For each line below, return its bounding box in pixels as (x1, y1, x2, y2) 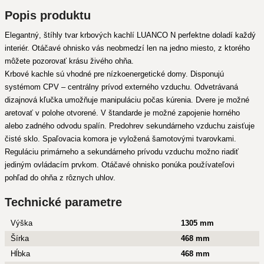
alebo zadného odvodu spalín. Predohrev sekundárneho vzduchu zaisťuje (5, 121, 255, 130)
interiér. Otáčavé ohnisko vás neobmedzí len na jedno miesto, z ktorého (5, 44, 250, 52)
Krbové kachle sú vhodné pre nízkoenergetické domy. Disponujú (5, 70, 224, 78)
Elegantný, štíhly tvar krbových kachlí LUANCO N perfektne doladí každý (5, 31, 256, 39)
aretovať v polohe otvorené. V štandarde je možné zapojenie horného (5, 108, 240, 117)
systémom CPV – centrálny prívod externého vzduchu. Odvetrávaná (5, 82, 238, 91)
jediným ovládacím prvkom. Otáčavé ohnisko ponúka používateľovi (5, 160, 235, 169)
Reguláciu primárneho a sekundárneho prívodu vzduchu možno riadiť (5, 147, 239, 156)
